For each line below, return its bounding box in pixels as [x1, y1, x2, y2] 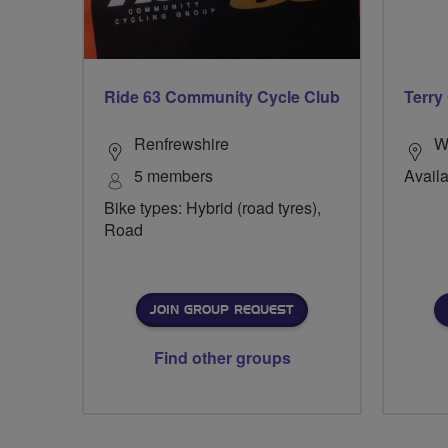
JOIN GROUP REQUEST [150, 304, 293, 317]
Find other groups [153, 346, 291, 370]
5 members [134, 164, 213, 188]
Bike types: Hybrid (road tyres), [104, 196, 321, 220]
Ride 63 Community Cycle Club [104, 85, 340, 109]
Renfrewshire [134, 132, 229, 156]
